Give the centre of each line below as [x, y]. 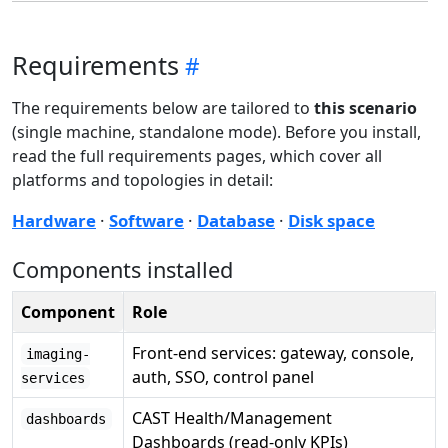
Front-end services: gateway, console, [273, 353]
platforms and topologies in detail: [142, 180]
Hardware [54, 220]
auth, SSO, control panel [223, 377]
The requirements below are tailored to [163, 108]
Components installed [122, 269]
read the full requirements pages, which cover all [197, 156]
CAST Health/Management [232, 418]
